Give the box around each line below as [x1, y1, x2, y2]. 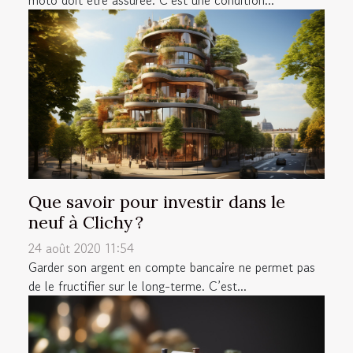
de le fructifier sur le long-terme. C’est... [28, 276, 247, 295]
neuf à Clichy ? [28, 210, 143, 233]
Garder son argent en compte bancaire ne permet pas [28, 257, 315, 277]
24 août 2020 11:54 [28, 238, 134, 258]
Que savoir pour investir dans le [28, 190, 285, 213]
